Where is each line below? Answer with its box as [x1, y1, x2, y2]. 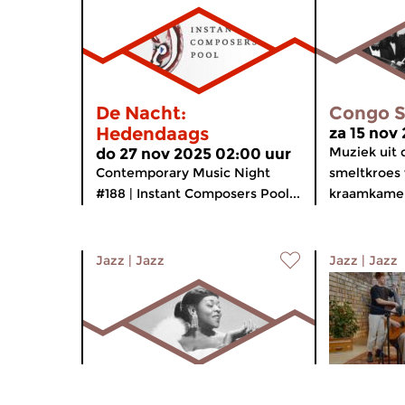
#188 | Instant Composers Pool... [96, 185, 300, 202]
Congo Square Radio [96, 374, 283, 396]
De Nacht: [96, 102, 186, 124]
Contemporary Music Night [96, 165, 270, 181]
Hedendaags [96, 123, 209, 145]
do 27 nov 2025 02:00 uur [96, 145, 291, 163]
